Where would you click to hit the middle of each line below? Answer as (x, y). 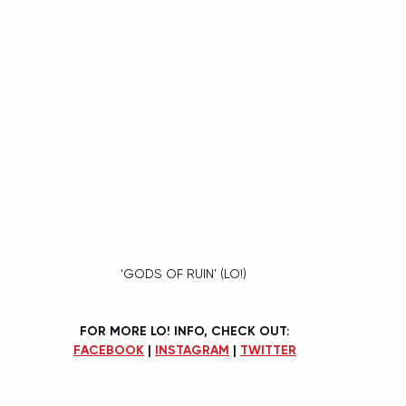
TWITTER (268, 351)
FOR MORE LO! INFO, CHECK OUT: (185, 332)
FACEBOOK (109, 351)
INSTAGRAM (192, 351)
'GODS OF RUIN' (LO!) (185, 274)
